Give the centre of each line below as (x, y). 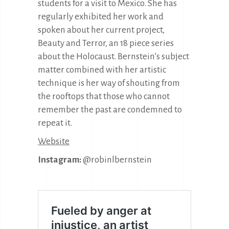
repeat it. (55, 123)
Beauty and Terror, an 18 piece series (106, 43)
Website (54, 141)
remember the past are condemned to (110, 110)
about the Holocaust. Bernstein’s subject (113, 56)
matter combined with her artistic (102, 70)
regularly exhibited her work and (101, 17)
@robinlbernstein (117, 160)
